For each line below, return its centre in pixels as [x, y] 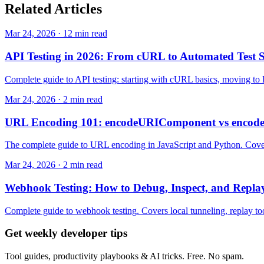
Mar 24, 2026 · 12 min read [56, 34]
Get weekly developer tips [66, 233]
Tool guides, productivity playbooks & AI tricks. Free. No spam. [124, 256]
